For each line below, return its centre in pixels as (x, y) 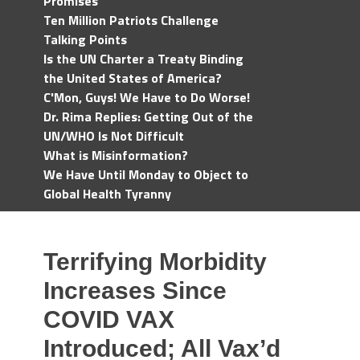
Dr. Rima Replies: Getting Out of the (148, 117)
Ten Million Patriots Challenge (131, 20)
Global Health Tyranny (107, 194)
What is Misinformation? (116, 155)
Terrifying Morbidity (155, 262)
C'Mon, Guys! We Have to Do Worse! (147, 97)
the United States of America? (133, 78)
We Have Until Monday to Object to (146, 174)
